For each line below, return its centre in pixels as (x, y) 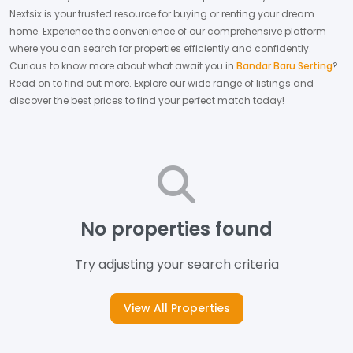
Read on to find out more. (71, 83)
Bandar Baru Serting (284, 66)
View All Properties (176, 308)
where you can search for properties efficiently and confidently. (160, 48)
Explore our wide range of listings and (223, 83)
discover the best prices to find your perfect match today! (147, 100)
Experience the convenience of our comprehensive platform (184, 31)
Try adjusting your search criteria (176, 264)
